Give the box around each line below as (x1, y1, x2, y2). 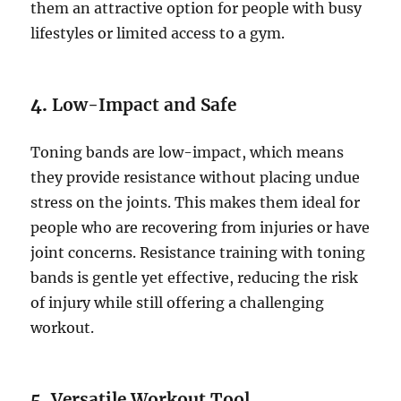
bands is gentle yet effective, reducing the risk (30, 269, 359, 287)
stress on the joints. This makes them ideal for (30, 193, 361, 212)
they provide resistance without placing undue (30, 168, 361, 187)
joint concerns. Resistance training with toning (30, 243, 366, 262)
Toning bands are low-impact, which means (30, 143, 345, 162)
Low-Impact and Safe (52, 94, 237, 116)
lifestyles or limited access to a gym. (30, 24, 286, 43)
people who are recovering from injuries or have (30, 218, 371, 237)
